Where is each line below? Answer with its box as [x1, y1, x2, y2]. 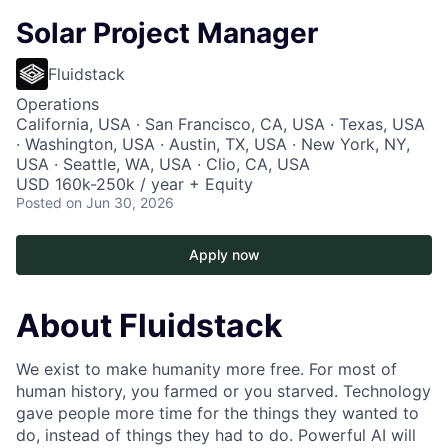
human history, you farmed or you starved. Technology [16, 381, 431, 402]
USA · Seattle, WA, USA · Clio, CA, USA [16, 154, 310, 174]
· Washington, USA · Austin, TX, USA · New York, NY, [16, 134, 410, 154]
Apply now [188, 246, 260, 263]
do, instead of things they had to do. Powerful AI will [16, 425, 416, 446]
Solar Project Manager [16, 16, 318, 50]
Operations [16, 94, 99, 114]
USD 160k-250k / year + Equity [16, 174, 253, 194]
